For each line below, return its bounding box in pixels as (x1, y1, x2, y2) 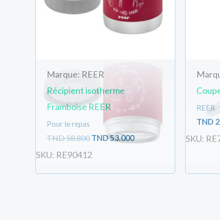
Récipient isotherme (46, 85, 125, 96)
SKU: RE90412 (36, 149, 92, 160)
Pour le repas (46, 119, 90, 129)
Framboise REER (46, 101, 111, 112)
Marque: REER (46, 69, 104, 80)
